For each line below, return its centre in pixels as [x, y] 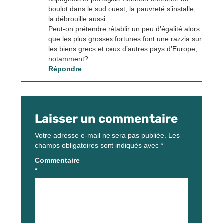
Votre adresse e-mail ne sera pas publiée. [101, 135]
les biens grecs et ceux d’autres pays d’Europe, [122, 49]
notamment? [68, 58]
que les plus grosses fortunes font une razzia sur [125, 39]
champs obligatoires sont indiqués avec [98, 145]
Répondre [65, 68]
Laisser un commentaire [106, 119]
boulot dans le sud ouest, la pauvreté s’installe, [122, 9]
